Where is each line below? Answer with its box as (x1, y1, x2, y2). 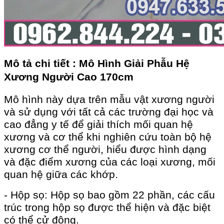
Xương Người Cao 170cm (4, 71, 136, 83)
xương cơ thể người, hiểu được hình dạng (4, 143, 206, 156)
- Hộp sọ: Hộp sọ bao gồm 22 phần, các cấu (4, 189, 215, 201)
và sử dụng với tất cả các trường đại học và (4, 106, 213, 118)
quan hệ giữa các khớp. (4, 168, 121, 181)
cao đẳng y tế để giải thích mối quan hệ (4, 118, 193, 131)
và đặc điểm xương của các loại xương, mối (4, 156, 215, 168)
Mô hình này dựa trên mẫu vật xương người (4, 93, 214, 106)
